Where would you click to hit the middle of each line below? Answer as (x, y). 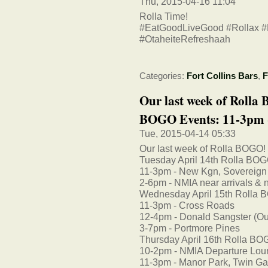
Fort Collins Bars (222, 76)
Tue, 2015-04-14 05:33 (188, 134)
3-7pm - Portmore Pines (190, 228)
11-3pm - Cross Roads (187, 205)
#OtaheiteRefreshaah (185, 39)
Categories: (163, 76)
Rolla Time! (164, 16)
